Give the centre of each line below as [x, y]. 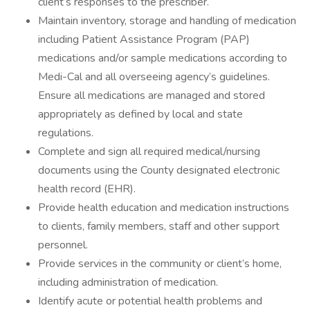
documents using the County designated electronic [159, 170]
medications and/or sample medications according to [163, 58]
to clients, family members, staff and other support [159, 226]
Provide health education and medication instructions [164, 208]
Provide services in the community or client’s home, [160, 264]
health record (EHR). [87, 189]
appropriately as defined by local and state [140, 114]
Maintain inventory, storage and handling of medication [167, 21]
